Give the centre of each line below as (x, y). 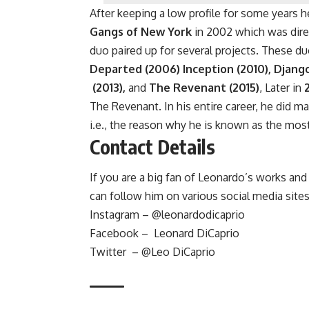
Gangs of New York (141, 32)
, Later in (282, 88)
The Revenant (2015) (204, 88)
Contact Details (152, 147)
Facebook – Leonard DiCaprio (165, 233)
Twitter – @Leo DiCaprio (152, 252)
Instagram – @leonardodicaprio (167, 215)
